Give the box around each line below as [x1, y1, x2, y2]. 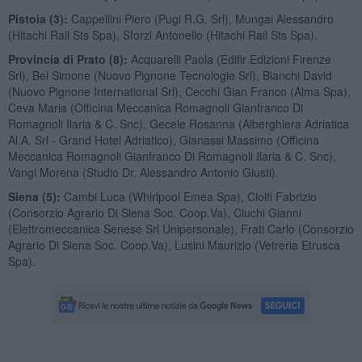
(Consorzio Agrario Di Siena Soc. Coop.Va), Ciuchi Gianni [7, 204, 301, 221]
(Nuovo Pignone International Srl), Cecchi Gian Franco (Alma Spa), [7, 82, 351, 99]
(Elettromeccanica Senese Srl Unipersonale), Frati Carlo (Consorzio [7, 220, 354, 237]
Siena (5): [7, 187, 64, 204]
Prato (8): [76, 50, 131, 67]
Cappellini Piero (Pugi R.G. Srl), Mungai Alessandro [70, 10, 334, 27]
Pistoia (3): [7, 10, 71, 27]
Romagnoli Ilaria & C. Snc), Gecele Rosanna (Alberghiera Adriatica [7, 115, 349, 132]
